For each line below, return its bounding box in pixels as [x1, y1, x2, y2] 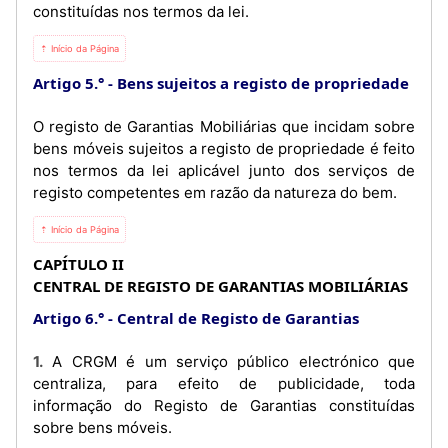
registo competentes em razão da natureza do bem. [33, 183, 397, 202]
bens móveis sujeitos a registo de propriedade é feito [33, 139, 415, 158]
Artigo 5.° [33, 73, 104, 93]
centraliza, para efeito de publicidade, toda [33, 374, 415, 393]
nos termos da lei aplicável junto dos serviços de [33, 161, 415, 180]
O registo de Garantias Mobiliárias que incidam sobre [33, 117, 415, 136]
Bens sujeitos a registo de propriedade [117, 73, 409, 93]
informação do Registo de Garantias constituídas [33, 396, 415, 415]
